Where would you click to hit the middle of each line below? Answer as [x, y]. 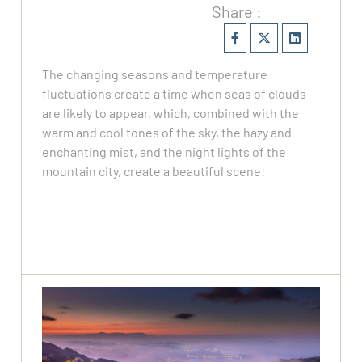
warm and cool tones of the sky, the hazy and [167, 133]
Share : [236, 12]
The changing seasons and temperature [155, 74]
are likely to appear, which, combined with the [171, 113]
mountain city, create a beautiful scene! [154, 171]
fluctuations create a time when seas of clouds [175, 94]
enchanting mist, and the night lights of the [164, 152]
